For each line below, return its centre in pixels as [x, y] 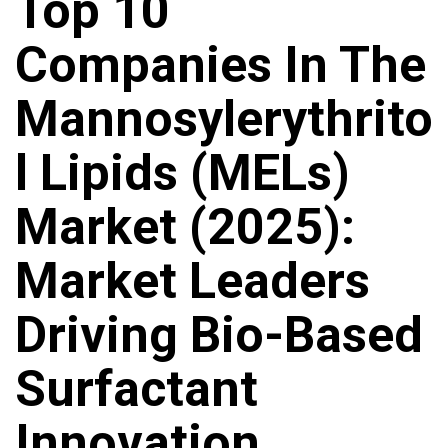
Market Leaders [192, 281]
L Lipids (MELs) [182, 173]
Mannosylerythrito [224, 119]
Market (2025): [185, 227]
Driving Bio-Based [219, 335]
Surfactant [136, 389]
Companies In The [220, 65]
